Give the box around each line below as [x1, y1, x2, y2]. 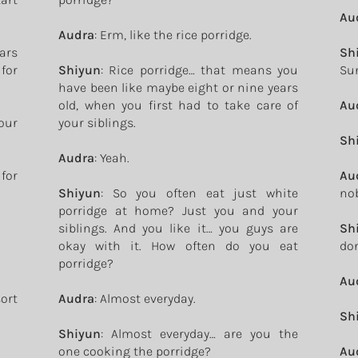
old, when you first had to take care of [58, 97, 298, 113]
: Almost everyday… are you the [101, 326, 298, 341]
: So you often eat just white [101, 185, 298, 201]
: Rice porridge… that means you [101, 62, 298, 78]
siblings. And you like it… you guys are [58, 221, 298, 236]
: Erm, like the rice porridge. [94, 27, 252, 42]
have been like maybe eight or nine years [58, 80, 298, 95]
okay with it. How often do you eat [58, 238, 298, 253]
